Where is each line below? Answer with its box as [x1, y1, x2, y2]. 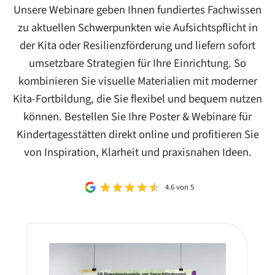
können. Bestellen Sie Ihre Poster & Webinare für [23, 108, 252, 125]
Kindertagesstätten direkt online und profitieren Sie [16, 126, 259, 142]
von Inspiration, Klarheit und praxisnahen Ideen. [23, 144, 252, 160]
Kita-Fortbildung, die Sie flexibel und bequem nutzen [13, 90, 262, 107]
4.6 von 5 [165, 181, 195, 193]
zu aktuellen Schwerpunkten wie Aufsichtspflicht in [17, 19, 258, 36]
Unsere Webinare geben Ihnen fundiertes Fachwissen [14, 1, 261, 18]
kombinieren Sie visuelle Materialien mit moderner [18, 72, 257, 89]
